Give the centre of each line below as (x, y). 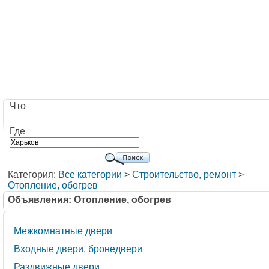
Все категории (90, 174)
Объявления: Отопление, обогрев (89, 200)
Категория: (33, 174)
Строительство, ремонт (184, 174)
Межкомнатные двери (63, 231)
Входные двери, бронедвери (78, 249)
